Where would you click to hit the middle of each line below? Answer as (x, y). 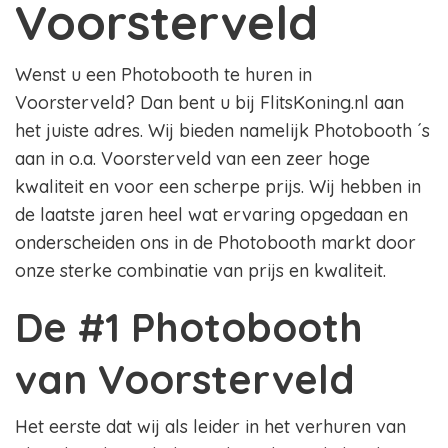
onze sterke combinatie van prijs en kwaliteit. (203, 271)
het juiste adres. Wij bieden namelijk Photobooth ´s (222, 131)
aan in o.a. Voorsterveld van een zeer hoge (192, 159)
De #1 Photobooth (189, 327)
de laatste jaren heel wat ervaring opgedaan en (211, 215)
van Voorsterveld (185, 379)
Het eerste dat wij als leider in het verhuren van (210, 427)
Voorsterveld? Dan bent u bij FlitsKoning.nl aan (209, 103)
